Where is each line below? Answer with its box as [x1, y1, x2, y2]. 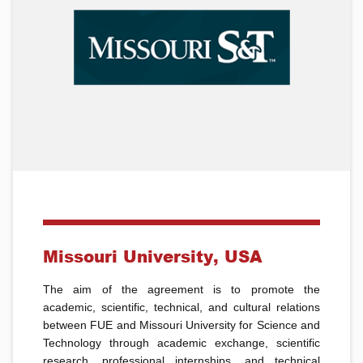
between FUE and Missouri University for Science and [43, 318, 320, 332]
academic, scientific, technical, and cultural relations [43, 301, 320, 314]
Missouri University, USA [43, 245, 263, 268]
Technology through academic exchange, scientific [43, 336, 320, 350]
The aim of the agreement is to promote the [43, 283, 320, 297]
